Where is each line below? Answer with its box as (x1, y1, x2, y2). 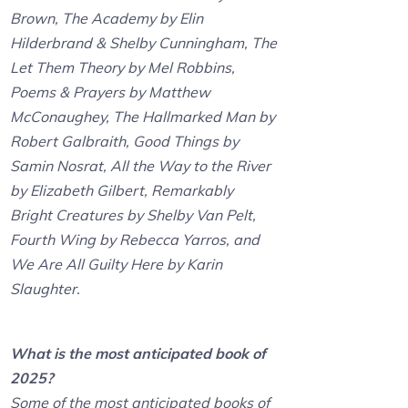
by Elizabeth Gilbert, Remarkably (10, 181, 234, 200)
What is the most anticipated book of (10, 344, 267, 363)
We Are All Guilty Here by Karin (10, 255, 223, 274)
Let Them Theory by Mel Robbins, (10, 58, 236, 77)
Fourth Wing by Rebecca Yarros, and (10, 230, 260, 250)
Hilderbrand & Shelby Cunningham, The (10, 34, 278, 53)
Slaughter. (10, 280, 81, 299)
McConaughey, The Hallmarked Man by (10, 107, 276, 127)
